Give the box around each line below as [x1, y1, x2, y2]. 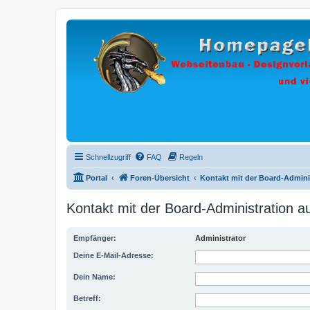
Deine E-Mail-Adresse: [73, 251, 154, 259]
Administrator [195, 234, 246, 242]
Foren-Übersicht [130, 174, 190, 182]
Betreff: [73, 294, 101, 302]
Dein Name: [73, 273, 116, 281]
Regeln [179, 153, 203, 161]
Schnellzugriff [86, 153, 131, 161]
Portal [86, 174, 107, 182]
